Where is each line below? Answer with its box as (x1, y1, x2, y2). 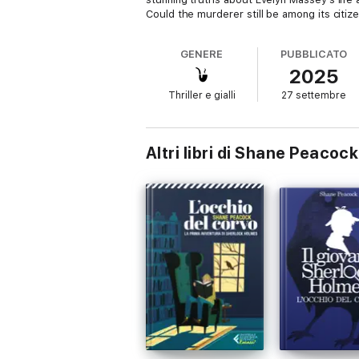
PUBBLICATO (280, 48, 348, 60)
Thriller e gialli (167, 90, 236, 101)
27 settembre (281, 90, 347, 101)
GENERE (180, 48, 223, 60)
